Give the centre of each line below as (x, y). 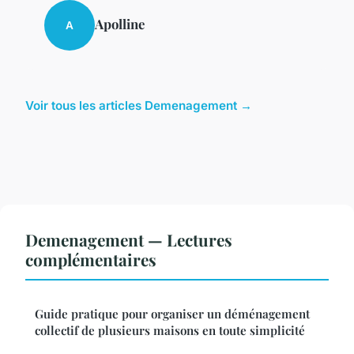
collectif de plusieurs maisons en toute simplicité (170, 331)
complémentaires (91, 260)
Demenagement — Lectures (129, 240)
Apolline (120, 24)
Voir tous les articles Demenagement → (139, 106)
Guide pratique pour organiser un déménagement (172, 314)
